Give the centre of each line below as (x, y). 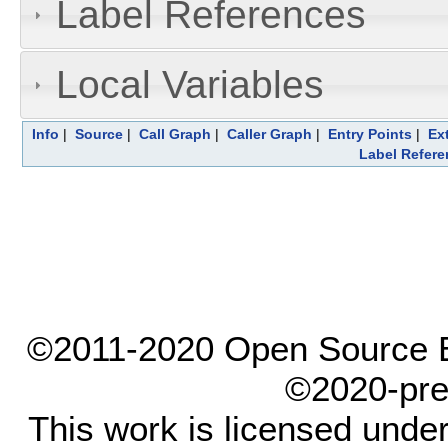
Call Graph (175, 133)
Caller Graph (269, 133)
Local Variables (189, 84)
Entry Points (370, 133)
